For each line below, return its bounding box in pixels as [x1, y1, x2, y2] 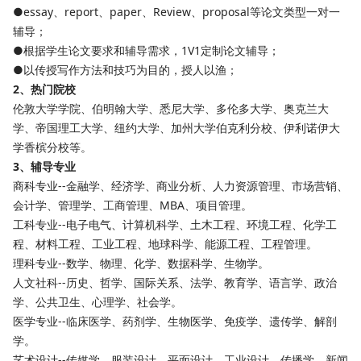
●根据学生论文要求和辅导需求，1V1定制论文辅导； [13, 43, 280, 59]
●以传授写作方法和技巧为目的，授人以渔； [13, 62, 238, 78]
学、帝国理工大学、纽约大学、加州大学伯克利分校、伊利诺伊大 [13, 120, 340, 136]
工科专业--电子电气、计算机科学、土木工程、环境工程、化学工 [13, 217, 337, 233]
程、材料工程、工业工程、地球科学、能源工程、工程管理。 [13, 236, 317, 252]
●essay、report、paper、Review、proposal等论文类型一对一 [13, 4, 340, 20]
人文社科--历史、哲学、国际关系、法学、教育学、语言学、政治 [13, 275, 337, 291]
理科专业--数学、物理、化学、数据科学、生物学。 [13, 255, 269, 272]
